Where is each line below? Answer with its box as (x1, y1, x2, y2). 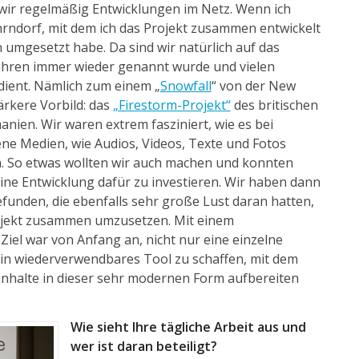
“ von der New (211, 76, 296, 95)
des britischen (230, 95, 318, 114)
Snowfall (159, 76, 212, 95)
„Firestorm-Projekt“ (112, 95, 231, 114)
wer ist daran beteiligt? (70, 337, 217, 356)
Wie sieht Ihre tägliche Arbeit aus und (70, 318, 306, 337)
